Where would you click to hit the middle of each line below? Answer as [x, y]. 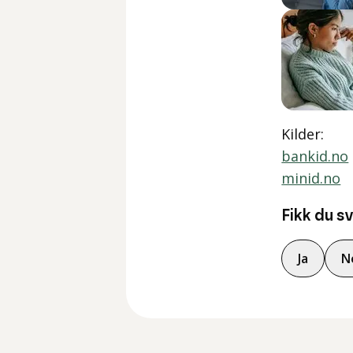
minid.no [311, 178]
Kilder [301, 134]
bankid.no [315, 156]
